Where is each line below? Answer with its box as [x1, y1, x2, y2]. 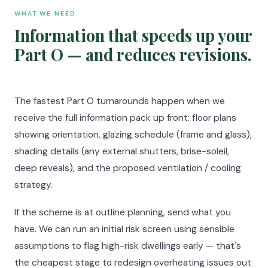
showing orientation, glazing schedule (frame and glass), [14, 129, 252, 141]
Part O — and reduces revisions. [14, 44, 251, 65]
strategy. [14, 179, 53, 191]
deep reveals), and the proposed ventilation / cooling [14, 162, 241, 174]
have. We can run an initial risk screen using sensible [14, 223, 234, 235]
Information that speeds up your [14, 25, 252, 46]
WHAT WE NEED [14, 10, 76, 17]
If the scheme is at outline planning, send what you [14, 206, 231, 218]
